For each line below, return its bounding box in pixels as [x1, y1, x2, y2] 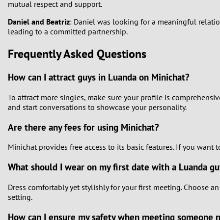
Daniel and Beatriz [8, 17, 70, 27]
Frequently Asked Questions [8, 46, 146, 62]
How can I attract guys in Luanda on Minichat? [8, 71, 190, 83]
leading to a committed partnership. [8, 27, 128, 37]
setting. [8, 192, 32, 202]
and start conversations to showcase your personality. [8, 102, 187, 112]
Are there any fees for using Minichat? [8, 121, 159, 133]
